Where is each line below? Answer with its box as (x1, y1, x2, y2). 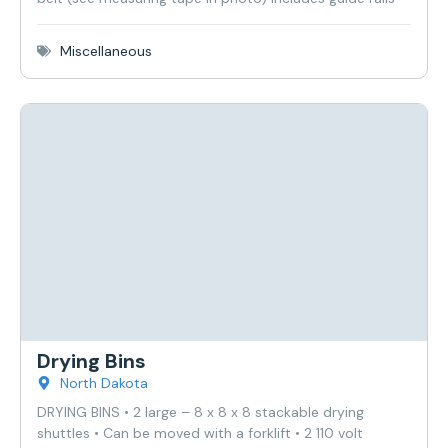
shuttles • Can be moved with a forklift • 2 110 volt (37, 423, 363, 442)
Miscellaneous (59, 41, 152, 60)
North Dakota (59, 373, 148, 392)
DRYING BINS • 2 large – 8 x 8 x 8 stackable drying (37, 402, 364, 421)
